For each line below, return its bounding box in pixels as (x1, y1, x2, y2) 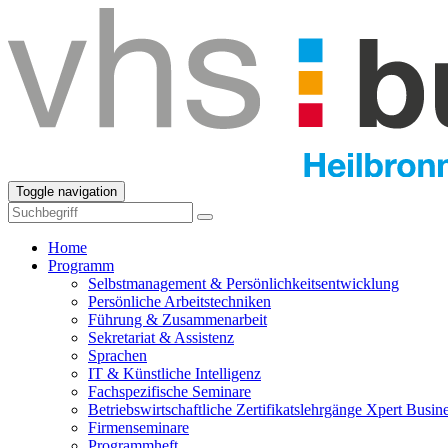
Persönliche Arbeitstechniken (88, 293, 271, 310)
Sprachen (88, 347, 147, 364)
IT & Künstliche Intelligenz (88, 365, 261, 382)
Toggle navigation (16, 184, 117, 199)
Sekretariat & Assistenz (88, 329, 234, 346)
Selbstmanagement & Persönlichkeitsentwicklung (88, 275, 399, 292)
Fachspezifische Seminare (88, 383, 251, 400)
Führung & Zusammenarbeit (88, 311, 267, 328)
